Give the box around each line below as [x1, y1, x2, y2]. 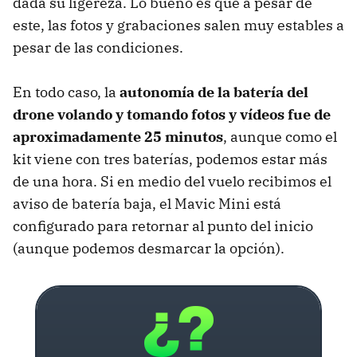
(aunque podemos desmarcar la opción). [13, 238, 284, 257]
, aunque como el [223, 127, 337, 146]
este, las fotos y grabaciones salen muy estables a [13, 15, 344, 34]
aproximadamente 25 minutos [13, 127, 223, 146]
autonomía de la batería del [120, 82, 308, 101]
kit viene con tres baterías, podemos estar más [13, 149, 328, 168]
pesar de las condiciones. [13, 37, 183, 57]
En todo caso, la [13, 82, 120, 101]
